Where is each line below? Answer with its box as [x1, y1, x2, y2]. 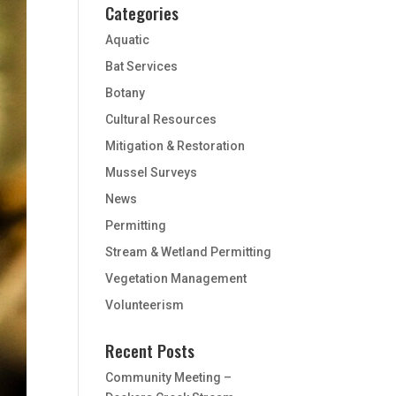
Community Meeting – [105, 370, 232, 385]
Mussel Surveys [105, 165, 198, 179]
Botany [105, 86, 146, 100]
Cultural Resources [105, 112, 217, 126]
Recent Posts [105, 338, 195, 362]
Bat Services [105, 59, 179, 73]
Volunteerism [105, 298, 185, 312]
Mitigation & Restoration [105, 139, 246, 153]
